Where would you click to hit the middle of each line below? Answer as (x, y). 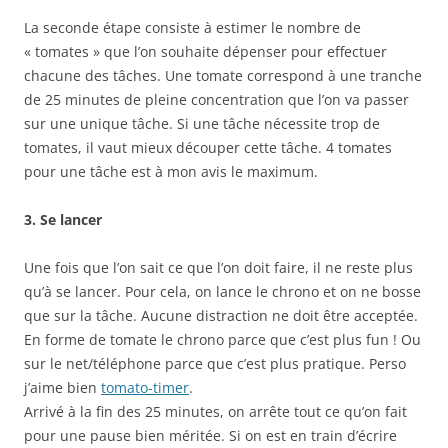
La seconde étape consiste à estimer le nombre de (192, 27)
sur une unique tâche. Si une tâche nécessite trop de (202, 123)
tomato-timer (145, 387)
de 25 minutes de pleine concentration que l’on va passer (216, 99)
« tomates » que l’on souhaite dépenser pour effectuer (205, 51)
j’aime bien (62, 387)
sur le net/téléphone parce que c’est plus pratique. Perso (215, 363)
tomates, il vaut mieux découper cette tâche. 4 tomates (208, 147)
